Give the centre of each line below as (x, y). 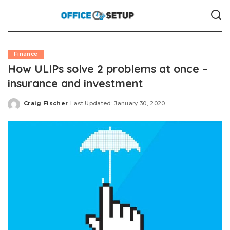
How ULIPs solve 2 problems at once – (108, 69)
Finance (26, 54)
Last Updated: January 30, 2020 (118, 103)
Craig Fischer (46, 103)
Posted (35, 107)
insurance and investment (75, 83)
